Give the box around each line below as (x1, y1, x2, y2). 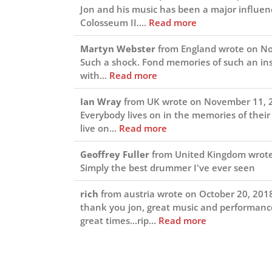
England (181, 42, 216, 55)
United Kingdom (175, 148, 246, 160)
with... (80, 69, 109, 81)
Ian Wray (80, 95, 124, 107)
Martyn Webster (80, 42, 158, 55)
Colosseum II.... (80, 16, 149, 29)
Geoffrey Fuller (80, 148, 152, 160)
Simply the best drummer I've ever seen (80, 161, 255, 174)
